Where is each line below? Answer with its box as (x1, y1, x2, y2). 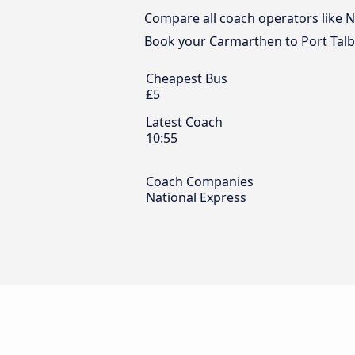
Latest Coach (146, 113, 223, 131)
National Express (146, 189, 246, 206)
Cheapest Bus (146, 70, 227, 87)
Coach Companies (146, 173, 254, 190)
